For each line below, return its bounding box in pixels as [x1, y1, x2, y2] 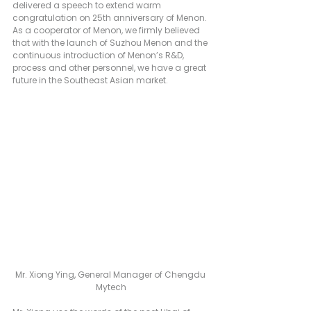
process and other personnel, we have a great [12, 62, 208, 74]
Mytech [96, 280, 126, 293]
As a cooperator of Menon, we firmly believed [12, 24, 202, 37]
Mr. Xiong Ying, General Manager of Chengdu [15, 268, 208, 280]
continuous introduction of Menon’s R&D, [12, 49, 186, 62]
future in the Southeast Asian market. [12, 74, 168, 87]
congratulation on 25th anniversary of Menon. [12, 12, 209, 24]
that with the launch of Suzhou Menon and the [12, 37, 210, 49]
